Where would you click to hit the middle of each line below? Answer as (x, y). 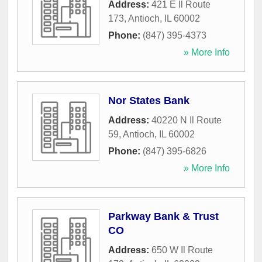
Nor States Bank (149, 101)
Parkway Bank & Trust (163, 217)
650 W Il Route (182, 250)
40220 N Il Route (187, 120)
